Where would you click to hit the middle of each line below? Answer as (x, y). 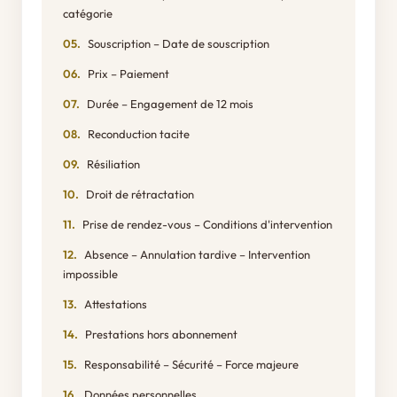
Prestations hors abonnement (161, 334)
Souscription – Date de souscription (179, 43)
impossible (90, 274)
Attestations (116, 304)
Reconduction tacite (139, 134)
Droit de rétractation (140, 194)
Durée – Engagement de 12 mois (170, 104)
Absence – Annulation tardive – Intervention (197, 254)
